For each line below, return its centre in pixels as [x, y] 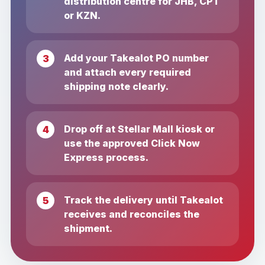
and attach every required [127, 72]
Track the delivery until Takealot [143, 200]
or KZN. [82, 15]
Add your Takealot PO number [136, 58]
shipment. [88, 228]
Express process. [106, 157]
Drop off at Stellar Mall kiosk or [139, 129]
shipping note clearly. [116, 86]
